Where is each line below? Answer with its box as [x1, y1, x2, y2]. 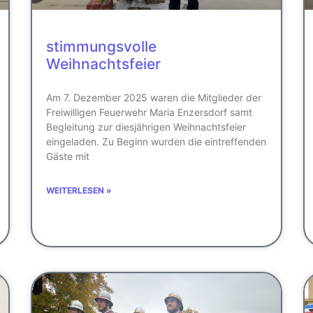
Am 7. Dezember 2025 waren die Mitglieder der [46, 91, 261, 103]
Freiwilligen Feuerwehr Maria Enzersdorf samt [46, 105, 252, 118]
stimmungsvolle [46, 37, 156, 55]
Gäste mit [46, 150, 89, 162]
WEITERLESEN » [46, 184, 112, 196]
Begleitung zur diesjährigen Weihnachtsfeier [46, 120, 246, 133]
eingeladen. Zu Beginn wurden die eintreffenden [46, 135, 266, 147]
